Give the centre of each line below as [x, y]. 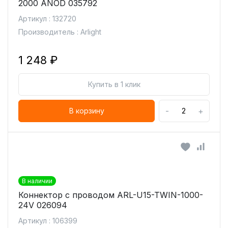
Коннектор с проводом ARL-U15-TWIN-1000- [111, 195]
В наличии [37, 181]
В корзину [87, 111]
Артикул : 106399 [48, 221]
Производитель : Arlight [60, 32]
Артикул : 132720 [47, 19]
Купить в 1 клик [114, 84]
